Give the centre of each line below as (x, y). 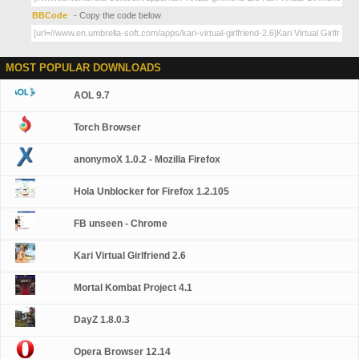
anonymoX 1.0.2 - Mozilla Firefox (147, 159)
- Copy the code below (118, 15)
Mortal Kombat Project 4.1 (133, 288)
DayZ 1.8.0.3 (102, 320)
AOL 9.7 (92, 95)
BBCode (51, 15)
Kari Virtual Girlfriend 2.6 (130, 256)
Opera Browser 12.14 (123, 352)
